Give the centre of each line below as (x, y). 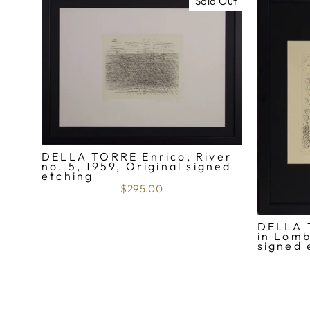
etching (68, 176)
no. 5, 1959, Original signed (137, 166)
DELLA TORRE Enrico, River (137, 157)
